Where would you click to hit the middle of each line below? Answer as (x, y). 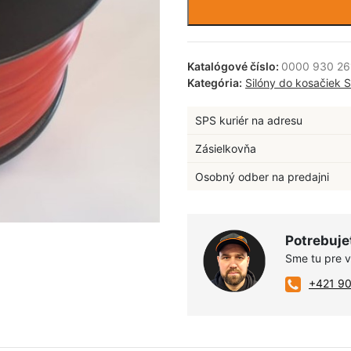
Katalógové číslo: (234, 66)
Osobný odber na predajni (262, 177)
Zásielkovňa (226, 148)
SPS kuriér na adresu (249, 120)
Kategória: (215, 83)
